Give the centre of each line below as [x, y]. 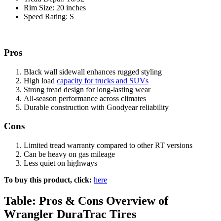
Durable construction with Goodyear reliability [96, 107]
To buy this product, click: [48, 180]
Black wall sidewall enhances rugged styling [93, 72]
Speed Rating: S [49, 17]
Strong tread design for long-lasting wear [87, 89]
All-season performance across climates [85, 98]
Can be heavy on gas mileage [69, 154]
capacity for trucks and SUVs [103, 80]
